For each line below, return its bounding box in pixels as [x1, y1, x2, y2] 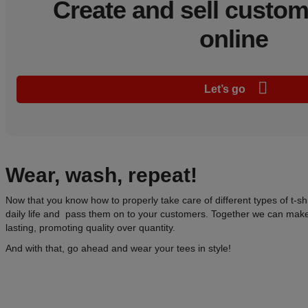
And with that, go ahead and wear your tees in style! [5, 242, 231, 254]
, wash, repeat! [54, 163, 197, 186]
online [199, 24, 268, 53]
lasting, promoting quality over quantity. [5, 221, 175, 233]
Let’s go [204, 82, 248, 95]
